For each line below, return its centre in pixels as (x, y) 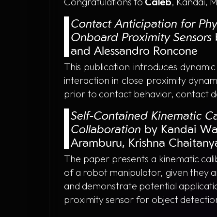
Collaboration (106, 129)
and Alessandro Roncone (134, 50)
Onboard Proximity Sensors (141, 37)
